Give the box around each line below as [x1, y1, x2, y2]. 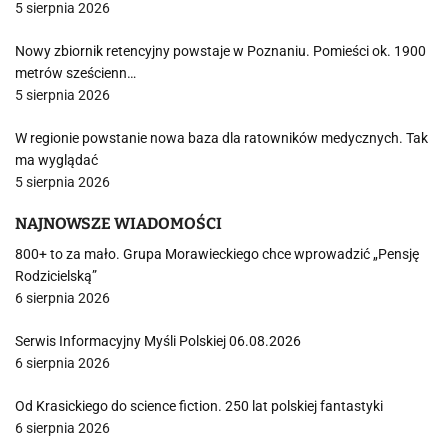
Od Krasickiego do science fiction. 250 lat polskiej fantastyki [15, 398, 383, 414]
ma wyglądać [15, 152, 98, 168]
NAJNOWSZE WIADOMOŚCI [15, 214, 222, 233]
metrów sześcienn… [15, 65, 136, 81]
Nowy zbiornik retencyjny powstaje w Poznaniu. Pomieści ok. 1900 [15, 43, 426, 59]
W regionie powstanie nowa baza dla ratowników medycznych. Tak [15, 130, 428, 146]
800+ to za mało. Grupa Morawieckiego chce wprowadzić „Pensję [15, 246, 419, 262]
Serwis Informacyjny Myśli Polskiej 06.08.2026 [15, 333, 301, 349]
